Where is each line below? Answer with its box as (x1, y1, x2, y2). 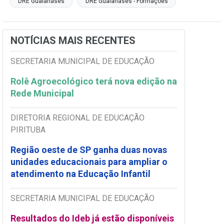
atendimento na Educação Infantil (10, 168, 150, 179)
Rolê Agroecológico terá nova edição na (10, 76, 177, 87)
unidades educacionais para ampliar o (10, 156, 167, 167)
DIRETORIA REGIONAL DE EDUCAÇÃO (10, 113, 144, 123)
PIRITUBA (10, 125, 45, 135)
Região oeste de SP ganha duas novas (10, 144, 167, 155)
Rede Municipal (10, 88, 76, 99)
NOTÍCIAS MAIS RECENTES (10, 34, 135, 47)
